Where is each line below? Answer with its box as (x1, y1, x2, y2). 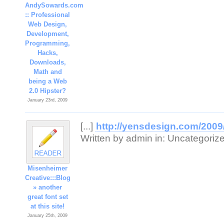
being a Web (28, 77, 67, 85)
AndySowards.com (25, 1, 83, 9)
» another (33, 183, 62, 191)
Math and (33, 68, 62, 75)
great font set (27, 193, 68, 200)
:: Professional (25, 11, 70, 18)
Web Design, (28, 20, 67, 28)
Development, (26, 30, 69, 37)
